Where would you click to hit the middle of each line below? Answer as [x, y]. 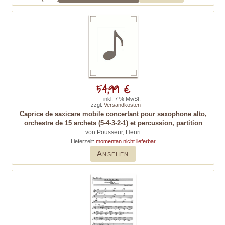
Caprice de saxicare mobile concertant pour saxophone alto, [113, 114]
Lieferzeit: [83, 141]
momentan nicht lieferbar [126, 141]
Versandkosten [122, 105]
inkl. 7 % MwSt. [122, 99]
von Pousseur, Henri [113, 132]
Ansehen [113, 153]
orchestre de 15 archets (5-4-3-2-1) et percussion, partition [113, 123]
